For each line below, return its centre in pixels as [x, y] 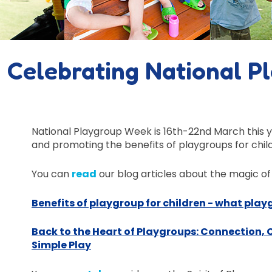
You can [52, 174]
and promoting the [78, 144]
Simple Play [61, 245]
